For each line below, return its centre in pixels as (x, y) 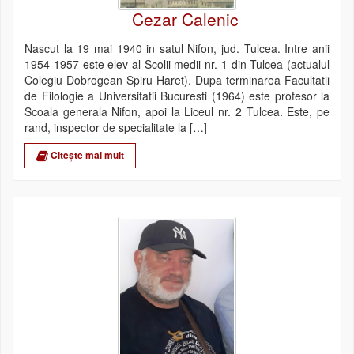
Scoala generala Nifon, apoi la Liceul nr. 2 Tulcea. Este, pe (177, 112)
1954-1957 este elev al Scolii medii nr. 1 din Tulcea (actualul (177, 64)
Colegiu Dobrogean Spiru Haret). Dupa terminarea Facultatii (177, 80)
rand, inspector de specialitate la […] (116, 128)
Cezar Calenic (185, 19)
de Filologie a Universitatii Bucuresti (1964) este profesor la (177, 96)
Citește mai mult (86, 155)
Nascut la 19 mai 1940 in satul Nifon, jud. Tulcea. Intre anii (177, 49)
